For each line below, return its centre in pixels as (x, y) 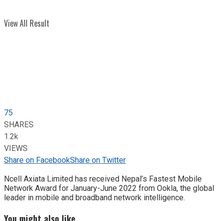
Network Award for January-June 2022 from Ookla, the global (109, 188)
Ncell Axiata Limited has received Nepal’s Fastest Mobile (103, 179)
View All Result (27, 23)
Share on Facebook (37, 160)
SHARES (19, 125)
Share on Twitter (98, 160)
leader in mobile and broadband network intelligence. (94, 197)
